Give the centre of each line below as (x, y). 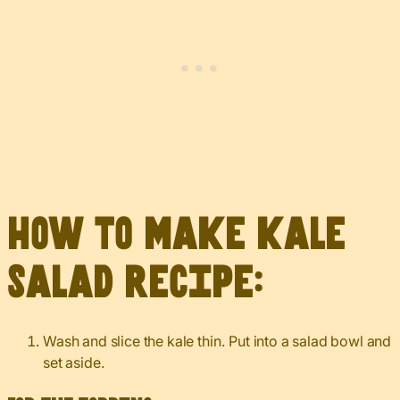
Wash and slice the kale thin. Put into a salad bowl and (217, 342)
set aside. (74, 363)
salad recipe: (135, 284)
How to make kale (176, 236)
